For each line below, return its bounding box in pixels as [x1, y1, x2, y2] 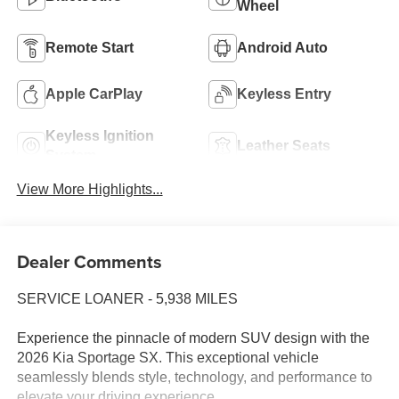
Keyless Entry [237, 86, 331, 102]
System [45, 148, 96, 164]
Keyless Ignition [45, 128, 154, 144]
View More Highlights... [16, 181, 163, 197]
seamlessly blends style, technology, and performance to [16, 370, 372, 386]
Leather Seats [237, 138, 330, 154]
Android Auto [237, 40, 328, 56]
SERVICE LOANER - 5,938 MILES [16, 291, 238, 307]
